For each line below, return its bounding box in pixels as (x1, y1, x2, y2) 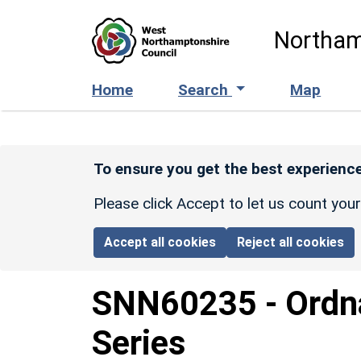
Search (178, 80, 232, 99)
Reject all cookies (237, 234, 345, 250)
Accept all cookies (104, 234, 217, 250)
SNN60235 (92, 283, 257, 323)
